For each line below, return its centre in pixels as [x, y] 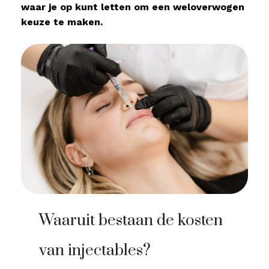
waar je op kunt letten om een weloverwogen [133, 7]
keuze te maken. [62, 22]
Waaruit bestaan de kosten [131, 221]
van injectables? [95, 251]
